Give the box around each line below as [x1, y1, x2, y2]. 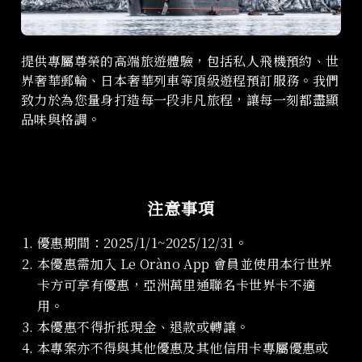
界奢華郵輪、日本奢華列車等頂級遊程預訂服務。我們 [21, 71, 339, 90]
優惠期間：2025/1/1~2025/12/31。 [37, 234, 247, 253]
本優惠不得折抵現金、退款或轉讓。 [37, 318, 250, 337]
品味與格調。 [21, 110, 101, 129]
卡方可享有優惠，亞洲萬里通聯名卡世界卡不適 [37, 276, 316, 295]
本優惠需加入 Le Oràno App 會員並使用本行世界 [37, 255, 333, 274]
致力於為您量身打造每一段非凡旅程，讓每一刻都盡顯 [21, 90, 339, 110]
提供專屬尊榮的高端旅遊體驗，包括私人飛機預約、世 [21, 52, 339, 71]
